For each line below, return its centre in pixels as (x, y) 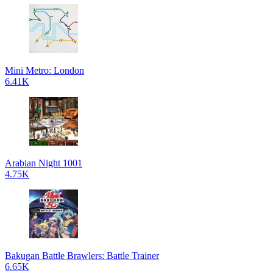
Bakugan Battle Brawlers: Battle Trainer (82, 256)
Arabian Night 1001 (44, 163)
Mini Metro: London (44, 70)
